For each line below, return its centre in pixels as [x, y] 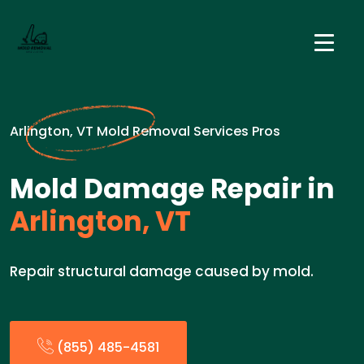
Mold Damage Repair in [172, 189]
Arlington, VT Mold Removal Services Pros [145, 131]
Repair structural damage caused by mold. [162, 271]
